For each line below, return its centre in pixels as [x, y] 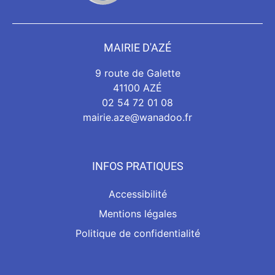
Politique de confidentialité [137, 234]
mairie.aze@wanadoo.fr [137, 118]
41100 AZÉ [137, 88]
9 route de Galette [137, 73]
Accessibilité [137, 194]
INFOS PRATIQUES [137, 166]
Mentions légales [137, 214]
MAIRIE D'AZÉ [137, 48]
